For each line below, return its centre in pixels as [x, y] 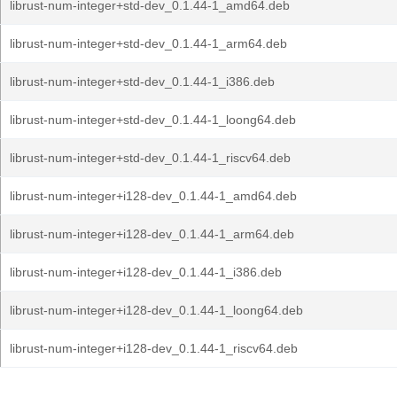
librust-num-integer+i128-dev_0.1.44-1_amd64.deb [153, 196]
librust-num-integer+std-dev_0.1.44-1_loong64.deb [153, 120]
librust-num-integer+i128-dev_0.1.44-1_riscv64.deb [154, 348]
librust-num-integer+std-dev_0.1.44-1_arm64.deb [148, 43]
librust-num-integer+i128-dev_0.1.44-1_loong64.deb [156, 310]
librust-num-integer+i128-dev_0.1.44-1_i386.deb [146, 272]
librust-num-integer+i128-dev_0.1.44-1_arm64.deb [152, 234]
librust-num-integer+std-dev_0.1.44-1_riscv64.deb [150, 158]
